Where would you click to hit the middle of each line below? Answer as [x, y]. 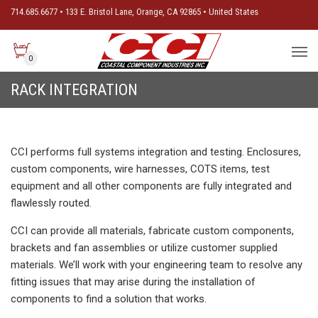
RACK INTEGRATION [74, 90]
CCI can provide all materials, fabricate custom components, [152, 231]
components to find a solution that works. [109, 299]
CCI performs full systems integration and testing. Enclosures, [156, 152]
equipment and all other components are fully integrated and [151, 186]
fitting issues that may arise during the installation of [133, 282]
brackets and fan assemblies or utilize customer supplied [144, 248]
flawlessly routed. [51, 203]
